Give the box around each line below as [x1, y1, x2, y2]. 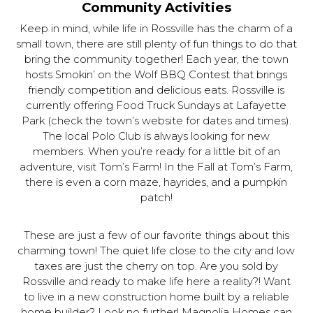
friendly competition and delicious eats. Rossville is [28, 84, 285, 96]
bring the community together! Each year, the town [24, 53, 289, 66]
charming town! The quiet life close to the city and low [17, 245, 296, 257]
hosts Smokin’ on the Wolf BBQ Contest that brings [25, 68, 288, 81]
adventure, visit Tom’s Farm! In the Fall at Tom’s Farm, [20, 161, 293, 173]
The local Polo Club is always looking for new [43, 130, 270, 143]
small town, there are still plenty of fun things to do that [15, 38, 297, 50]
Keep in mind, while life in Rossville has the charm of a [20, 22, 293, 35]
